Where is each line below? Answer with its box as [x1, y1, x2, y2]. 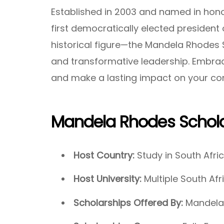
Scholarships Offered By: [73, 196, 185, 209]
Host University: [73, 172, 141, 185]
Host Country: [73, 149, 137, 162]
